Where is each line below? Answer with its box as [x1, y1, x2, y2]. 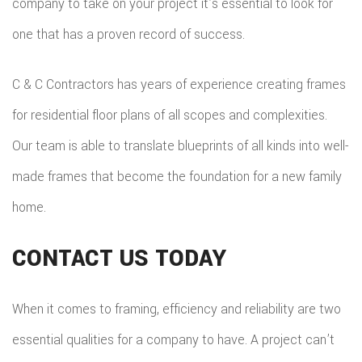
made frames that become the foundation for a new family [12, 167, 342, 186]
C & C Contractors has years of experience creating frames [12, 75, 346, 94]
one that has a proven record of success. [12, 25, 245, 44]
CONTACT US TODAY [12, 242, 226, 275]
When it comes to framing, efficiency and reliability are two [12, 300, 341, 318]
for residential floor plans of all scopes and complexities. [12, 106, 327, 124]
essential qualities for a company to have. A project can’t [12, 330, 335, 349]
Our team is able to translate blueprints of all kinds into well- [12, 137, 349, 155]
